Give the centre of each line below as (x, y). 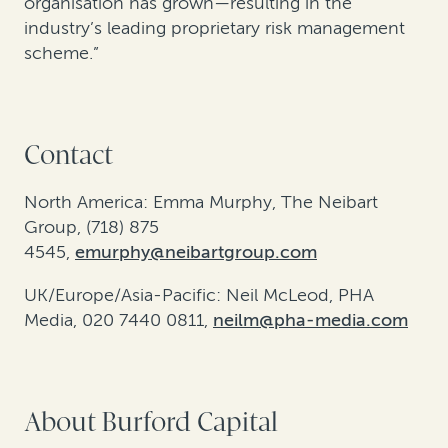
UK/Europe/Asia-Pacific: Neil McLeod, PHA (199, 294)
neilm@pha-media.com (310, 319)
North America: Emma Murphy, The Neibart (201, 201)
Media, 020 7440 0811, (116, 319)
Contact (68, 156)
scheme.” (61, 53)
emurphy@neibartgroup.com (196, 251)
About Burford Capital (151, 422)
